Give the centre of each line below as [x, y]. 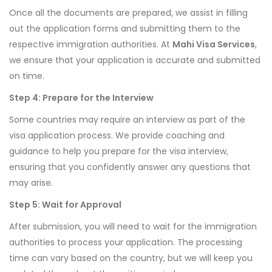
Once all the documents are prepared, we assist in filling [128, 13]
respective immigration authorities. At [91, 45]
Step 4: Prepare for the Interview [81, 98]
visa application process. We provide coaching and [117, 136]
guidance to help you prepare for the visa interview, [119, 151]
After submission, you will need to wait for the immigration [133, 227]
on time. [27, 76]
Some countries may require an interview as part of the [127, 120]
